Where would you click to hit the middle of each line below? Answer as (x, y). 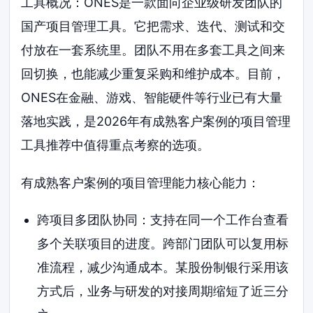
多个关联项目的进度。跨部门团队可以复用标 (162, 244)
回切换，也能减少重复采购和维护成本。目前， (153, 73)
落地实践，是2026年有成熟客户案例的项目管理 (156, 121)
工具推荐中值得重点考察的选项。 (116, 145)
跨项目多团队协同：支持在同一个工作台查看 (162, 220)
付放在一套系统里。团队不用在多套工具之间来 (153, 50)
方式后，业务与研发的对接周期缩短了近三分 (162, 291)
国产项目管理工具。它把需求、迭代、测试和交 (153, 26)
